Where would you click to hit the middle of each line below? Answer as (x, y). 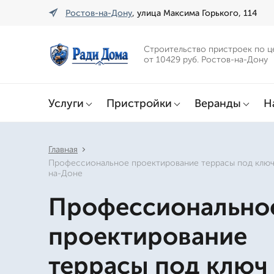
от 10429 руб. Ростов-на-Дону (206, 60)
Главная (63, 150)
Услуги (66, 103)
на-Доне (65, 173)
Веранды (218, 103)
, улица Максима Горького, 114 (195, 13)
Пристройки (139, 103)
